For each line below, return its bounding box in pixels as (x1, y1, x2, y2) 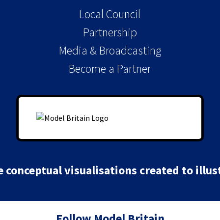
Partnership (82, 24, 137, 40)
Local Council (79, 6, 141, 22)
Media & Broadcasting (58, 42, 161, 58)
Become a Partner (69, 60, 151, 76)
